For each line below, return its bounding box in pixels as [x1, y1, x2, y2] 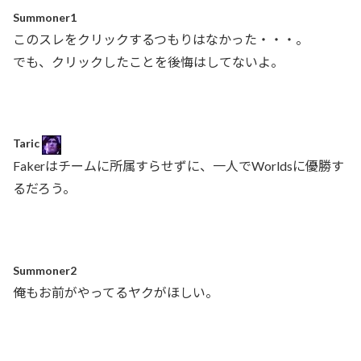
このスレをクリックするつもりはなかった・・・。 [13, 31, 309, 47]
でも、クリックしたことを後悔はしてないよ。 [13, 53, 284, 69]
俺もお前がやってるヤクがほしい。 [13, 284, 218, 300]
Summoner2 [13, 263, 77, 277]
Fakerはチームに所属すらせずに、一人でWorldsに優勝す [13, 157, 344, 173]
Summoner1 [13, 10, 77, 24]
